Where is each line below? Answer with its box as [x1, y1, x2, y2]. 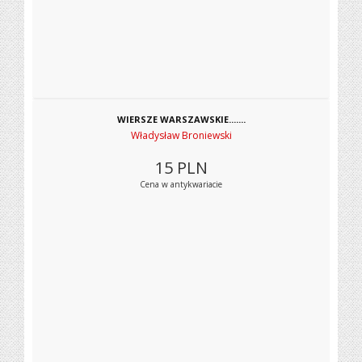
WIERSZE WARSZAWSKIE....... [116, 113, 246, 125]
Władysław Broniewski [130, 128, 232, 142]
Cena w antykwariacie [140, 179, 222, 190]
